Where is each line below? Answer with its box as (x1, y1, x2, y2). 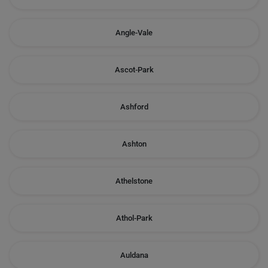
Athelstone (115, 176, 153, 185)
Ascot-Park (114, 65, 154, 74)
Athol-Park (115, 214, 153, 223)
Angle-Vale (115, 28, 153, 37)
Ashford (120, 102, 148, 111)
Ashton (121, 139, 147, 148)
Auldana (120, 251, 148, 260)
